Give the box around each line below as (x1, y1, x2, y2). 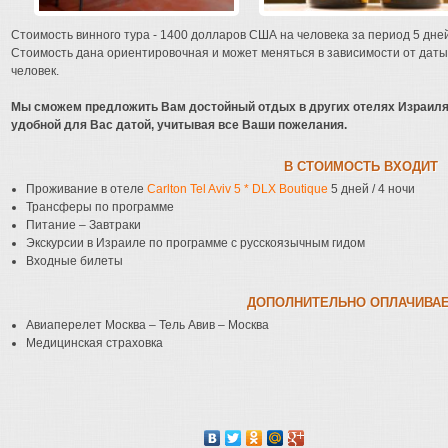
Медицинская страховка (26, 336, 163, 350)
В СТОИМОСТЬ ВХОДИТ (284, 159, 438, 174)
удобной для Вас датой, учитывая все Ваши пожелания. (11, 118, 347, 132)
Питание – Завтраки (26, 218, 141, 232)
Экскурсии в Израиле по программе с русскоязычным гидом (26, 236, 365, 250)
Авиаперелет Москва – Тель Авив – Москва (26, 318, 269, 332)
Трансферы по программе (26, 200, 174, 214)
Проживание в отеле (26, 182, 147, 196)
